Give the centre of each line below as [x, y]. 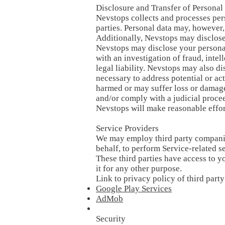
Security [111, 219]
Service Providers [127, 128]
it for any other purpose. [139, 168]
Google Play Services [134, 189]
